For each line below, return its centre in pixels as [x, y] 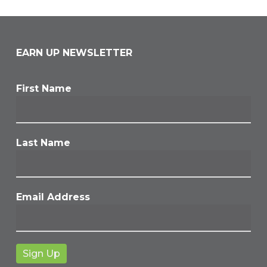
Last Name [43, 143]
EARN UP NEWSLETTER [74, 53]
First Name [44, 89]
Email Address [53, 197]
